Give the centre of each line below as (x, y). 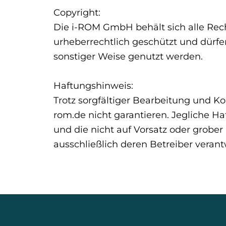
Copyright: (77, 12)
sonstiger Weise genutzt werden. (128, 56)
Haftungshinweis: (93, 85)
